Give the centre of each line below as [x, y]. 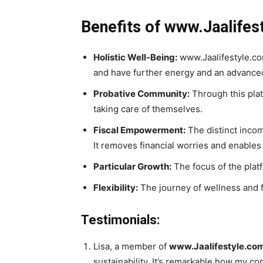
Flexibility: [116, 188]
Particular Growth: [132, 167]
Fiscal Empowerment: [139, 130]
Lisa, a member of [131, 247]
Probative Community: [141, 94]
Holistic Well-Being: [135, 58]
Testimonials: [120, 220]
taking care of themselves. [148, 109]
